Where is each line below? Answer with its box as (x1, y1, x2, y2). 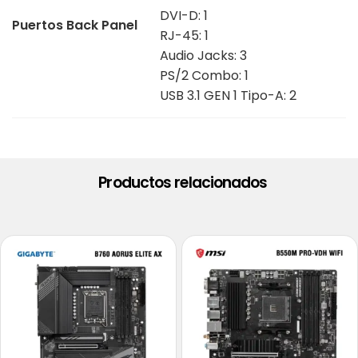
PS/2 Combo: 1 (160, 66, 249, 86)
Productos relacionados (98, 172, 268, 194)
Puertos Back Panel (12, 16, 137, 35)
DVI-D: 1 (160, 6, 208, 26)
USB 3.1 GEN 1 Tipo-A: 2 (160, 86, 296, 105)
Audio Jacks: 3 (160, 46, 247, 66)
